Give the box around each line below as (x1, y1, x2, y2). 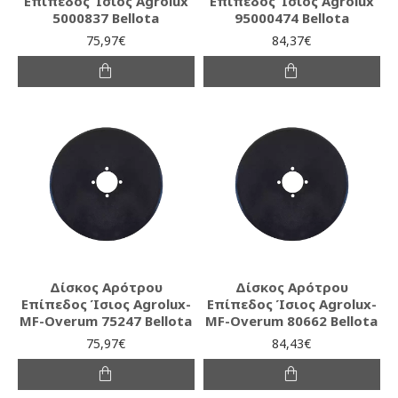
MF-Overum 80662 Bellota (205, 311, 378, 330)
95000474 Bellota (234, 8, 349, 27)
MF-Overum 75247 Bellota (20, 311, 193, 330)
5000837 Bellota (52, 8, 160, 27)
